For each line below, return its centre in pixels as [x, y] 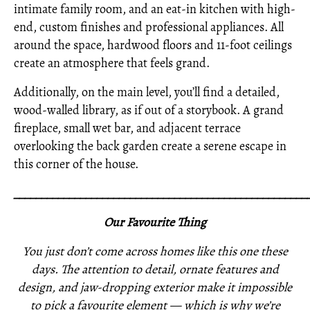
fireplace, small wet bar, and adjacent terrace [127, 128]
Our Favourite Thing [155, 222]
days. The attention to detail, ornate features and [155, 269]
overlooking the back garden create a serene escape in [150, 146]
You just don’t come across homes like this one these [155, 251]
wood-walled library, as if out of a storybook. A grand [149, 110]
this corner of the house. [76, 164]
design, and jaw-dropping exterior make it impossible [155, 287]
